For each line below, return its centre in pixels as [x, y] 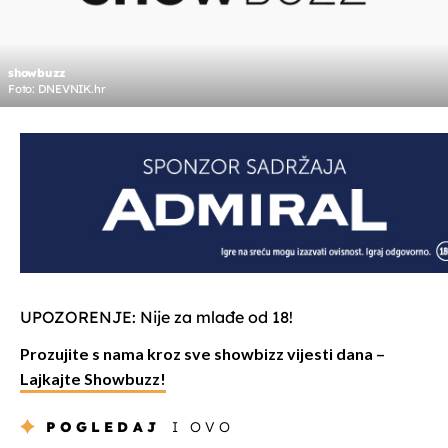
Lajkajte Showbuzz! [93, 381]
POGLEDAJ [103, 427]
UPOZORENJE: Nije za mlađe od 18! [156, 317]
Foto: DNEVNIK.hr [57, 89]
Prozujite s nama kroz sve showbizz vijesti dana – [202, 356]
